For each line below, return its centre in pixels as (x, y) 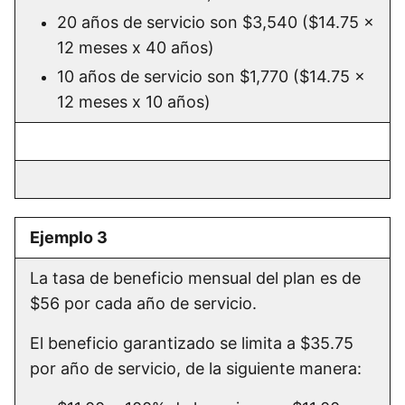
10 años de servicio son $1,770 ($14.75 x (211, 77)
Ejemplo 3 (69, 238)
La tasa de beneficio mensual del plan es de (195, 278)
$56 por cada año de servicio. (146, 304)
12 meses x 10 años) (134, 102)
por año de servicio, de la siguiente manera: (198, 369)
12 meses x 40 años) (138, 48)
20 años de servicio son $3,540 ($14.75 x (216, 23)
